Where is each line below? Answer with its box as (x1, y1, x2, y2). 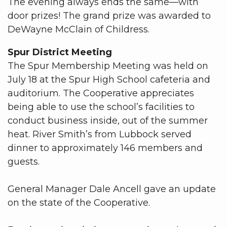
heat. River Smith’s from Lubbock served (8, 128, 192, 140)
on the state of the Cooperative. (8, 197, 150, 208)
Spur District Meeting (8, 46, 112, 58)
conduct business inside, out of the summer (8, 115, 208, 126)
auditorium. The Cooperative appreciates (8, 87, 194, 99)
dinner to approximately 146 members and (8, 142, 203, 154)
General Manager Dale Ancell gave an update (8, 183, 216, 195)
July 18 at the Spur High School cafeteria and (8, 73, 210, 85)
